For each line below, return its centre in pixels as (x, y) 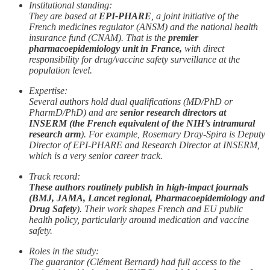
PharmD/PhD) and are (74, 113)
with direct (203, 49)
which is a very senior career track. (96, 156)
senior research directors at (173, 113)
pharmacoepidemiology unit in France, (105, 49)
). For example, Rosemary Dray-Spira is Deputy (173, 134)
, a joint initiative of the (195, 16)
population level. (61, 71)
